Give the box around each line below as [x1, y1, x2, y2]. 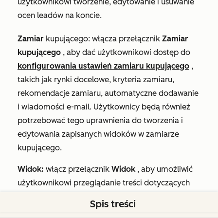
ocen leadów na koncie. [18, 11, 102, 20]
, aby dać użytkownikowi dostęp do [63, 48, 190, 57]
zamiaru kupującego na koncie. [18, 192, 129, 201]
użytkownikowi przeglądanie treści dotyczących [18, 178, 190, 188]
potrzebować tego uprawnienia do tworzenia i [18, 116, 183, 126]
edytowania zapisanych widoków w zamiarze [18, 129, 179, 139]
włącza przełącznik [92, 34, 162, 44]
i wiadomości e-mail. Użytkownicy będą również [18, 102, 190, 112]
